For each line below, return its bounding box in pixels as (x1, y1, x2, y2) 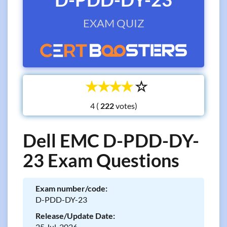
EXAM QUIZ (83, 16, 144, 30)
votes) (113, 101, 137, 110)
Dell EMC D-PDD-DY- (23, 129, 199, 152)
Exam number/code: (35, 183, 107, 193)
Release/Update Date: (35, 211, 115, 220)
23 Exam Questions (23, 149, 179, 171)
